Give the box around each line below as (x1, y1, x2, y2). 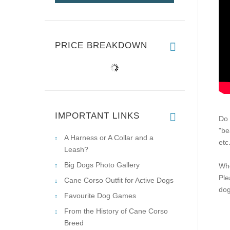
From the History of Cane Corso (64, 206, 168, 215)
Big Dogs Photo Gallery (64, 160, 140, 169)
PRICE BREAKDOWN (55, 40, 147, 50)
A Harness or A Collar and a (64, 133, 154, 142)
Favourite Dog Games (64, 191, 136, 200)
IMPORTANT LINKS (55, 110, 140, 121)
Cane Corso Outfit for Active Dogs (64, 176, 174, 184)
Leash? (64, 145, 88, 154)
